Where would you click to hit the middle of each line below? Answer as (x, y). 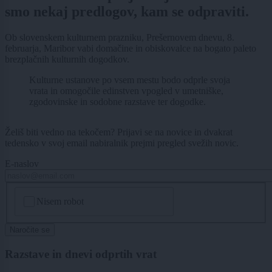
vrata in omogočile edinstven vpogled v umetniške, (126, 91)
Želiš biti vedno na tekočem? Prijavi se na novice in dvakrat (119, 132)
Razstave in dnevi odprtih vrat (81, 254)
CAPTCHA (39, 192)
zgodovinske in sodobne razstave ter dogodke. (117, 102)
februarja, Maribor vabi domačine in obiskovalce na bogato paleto (131, 49)
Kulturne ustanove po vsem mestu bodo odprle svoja (130, 80)
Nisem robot (60, 201)
